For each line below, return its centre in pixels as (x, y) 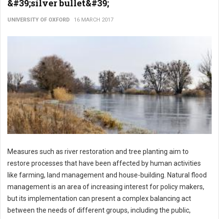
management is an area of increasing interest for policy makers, (106, 187)
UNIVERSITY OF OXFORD (39, 20)
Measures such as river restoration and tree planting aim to (98, 152)
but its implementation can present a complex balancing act (99, 199)
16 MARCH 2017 (94, 20)
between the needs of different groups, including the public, (99, 210)
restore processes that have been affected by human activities (104, 164)
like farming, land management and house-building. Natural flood (107, 175)
